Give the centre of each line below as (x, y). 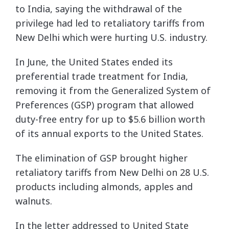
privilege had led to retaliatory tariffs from (110, 23)
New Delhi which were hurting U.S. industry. (111, 37)
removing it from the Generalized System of (113, 90)
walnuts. (34, 201)
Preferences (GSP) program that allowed (105, 105)
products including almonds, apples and (104, 187)
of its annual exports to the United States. (109, 133)
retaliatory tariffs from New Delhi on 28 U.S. (112, 172)
